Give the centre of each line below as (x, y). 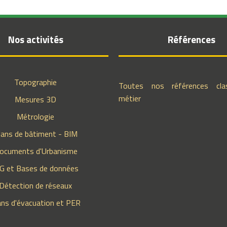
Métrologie (36, 117)
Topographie (36, 82)
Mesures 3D (36, 99)
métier (130, 98)
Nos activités (35, 39)
